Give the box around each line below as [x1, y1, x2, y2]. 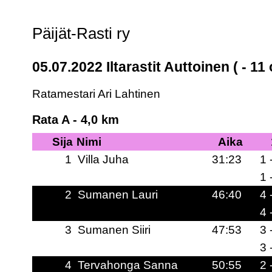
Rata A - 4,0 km [32, 112, 119, 126]
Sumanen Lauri [77, 187, 158, 201]
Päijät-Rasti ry [32, 24, 130, 42]
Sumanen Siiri [77, 222, 151, 236]
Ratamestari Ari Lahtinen [32, 87, 160, 101]
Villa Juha [77, 152, 129, 166]
